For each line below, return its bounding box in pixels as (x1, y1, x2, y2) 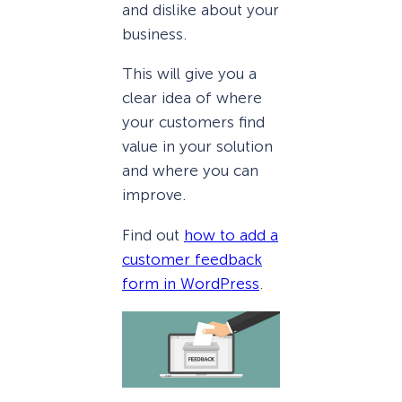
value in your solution (122, 137, 273, 156)
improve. (122, 186, 186, 205)
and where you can (122, 162, 258, 180)
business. (122, 25, 187, 44)
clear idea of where (122, 89, 262, 108)
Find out (122, 225, 184, 244)
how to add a (184, 225, 278, 244)
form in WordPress (122, 274, 259, 293)
